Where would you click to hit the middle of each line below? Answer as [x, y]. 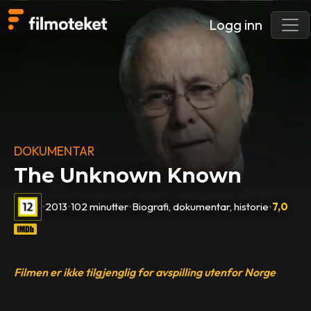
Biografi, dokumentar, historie [201, 206]
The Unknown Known [128, 176]
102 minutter [100, 206]
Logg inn [236, 25]
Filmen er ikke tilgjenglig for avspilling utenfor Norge [145, 272]
